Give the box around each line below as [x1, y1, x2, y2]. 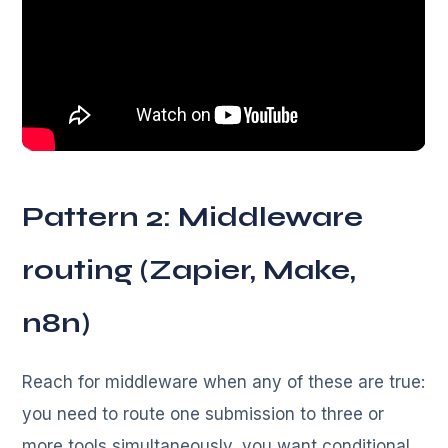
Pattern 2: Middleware [22, 199, 364, 234]
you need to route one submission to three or [22, 403, 385, 424]
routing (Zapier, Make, [22, 252, 357, 287]
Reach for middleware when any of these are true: [22, 371, 426, 392]
